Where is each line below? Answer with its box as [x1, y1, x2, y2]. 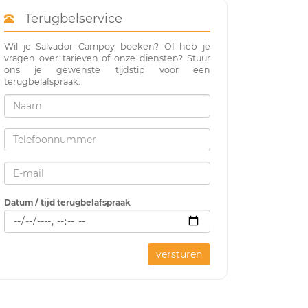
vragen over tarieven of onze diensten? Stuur [4, 52, 210, 63]
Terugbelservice [18, 10, 122, 26]
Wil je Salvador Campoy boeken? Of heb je [4, 41, 210, 52]
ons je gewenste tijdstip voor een [4, 64, 210, 75]
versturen [156, 247, 202, 261]
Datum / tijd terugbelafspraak [4, 197, 131, 208]
